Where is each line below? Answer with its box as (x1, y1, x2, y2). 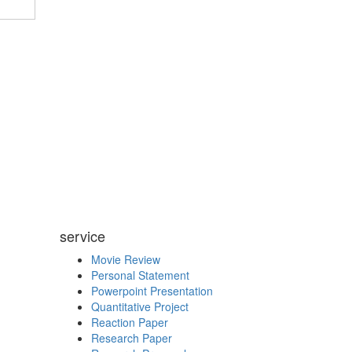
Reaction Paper (91, 314, 168, 331)
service (60, 225, 105, 247)
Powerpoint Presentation (91, 283, 213, 299)
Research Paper (91, 330, 172, 346)
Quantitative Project (91, 299, 189, 315)
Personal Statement (91, 267, 189, 284)
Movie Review (91, 251, 160, 268)
